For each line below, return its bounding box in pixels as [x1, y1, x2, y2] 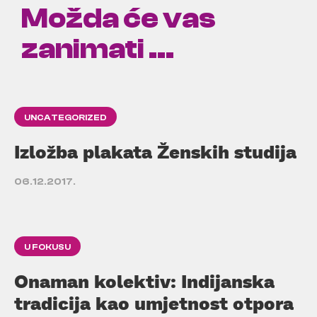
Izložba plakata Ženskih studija [14, 140, 296, 163]
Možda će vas [21, 2, 216, 35]
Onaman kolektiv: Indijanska [14, 270, 275, 292]
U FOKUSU [24, 242, 71, 252]
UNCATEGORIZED [24, 113, 107, 122]
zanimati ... [21, 33, 174, 65]
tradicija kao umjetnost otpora [14, 292, 294, 314]
